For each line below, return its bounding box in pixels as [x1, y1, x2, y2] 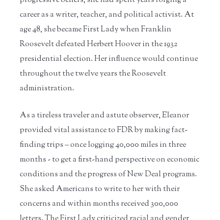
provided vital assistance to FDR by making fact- [20, 124, 188, 136]
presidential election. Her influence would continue [20, 53, 198, 65]
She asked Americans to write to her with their [20, 183, 180, 195]
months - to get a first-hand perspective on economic [20, 154, 199, 165]
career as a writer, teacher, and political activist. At [20, 9, 194, 21]
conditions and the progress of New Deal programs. [20, 168, 197, 180]
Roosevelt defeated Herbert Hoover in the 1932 [20, 38, 177, 50]
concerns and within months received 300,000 [20, 198, 178, 210]
